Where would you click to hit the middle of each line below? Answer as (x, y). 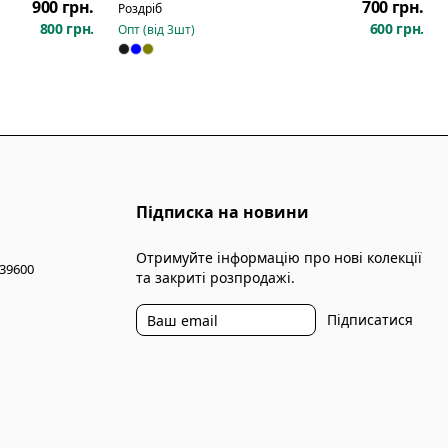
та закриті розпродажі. (215, 277)
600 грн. (396, 28)
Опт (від (142, 29)
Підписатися (370, 319)
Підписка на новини (222, 212)
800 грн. (66, 28)
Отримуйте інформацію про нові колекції (279, 257)
